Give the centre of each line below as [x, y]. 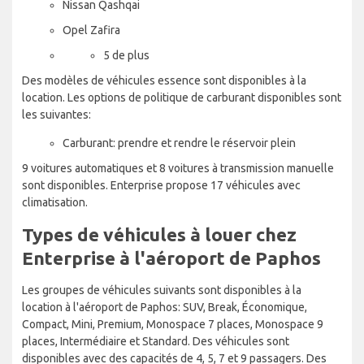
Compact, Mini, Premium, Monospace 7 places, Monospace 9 [173, 324]
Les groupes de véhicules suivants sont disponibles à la [162, 290]
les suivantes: [56, 114]
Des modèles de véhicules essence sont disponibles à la [164, 80]
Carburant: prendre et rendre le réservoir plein [179, 143]
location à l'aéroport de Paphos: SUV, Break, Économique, [165, 307]
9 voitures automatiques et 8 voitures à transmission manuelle [178, 168]
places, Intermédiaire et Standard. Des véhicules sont [156, 341]
